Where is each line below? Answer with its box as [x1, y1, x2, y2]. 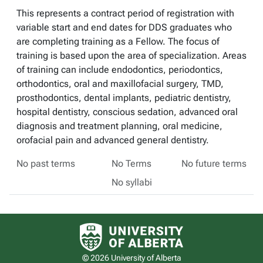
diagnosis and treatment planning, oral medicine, [16, 120, 222, 131]
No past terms [16, 158, 75, 169]
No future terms [181, 158, 247, 169]
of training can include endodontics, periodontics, [16, 64, 223, 75]
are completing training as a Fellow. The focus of [16, 36, 220, 47]
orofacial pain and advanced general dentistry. [16, 134, 209, 146]
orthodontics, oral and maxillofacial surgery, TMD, [16, 78, 224, 89]
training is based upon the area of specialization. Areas [16, 50, 247, 61]
